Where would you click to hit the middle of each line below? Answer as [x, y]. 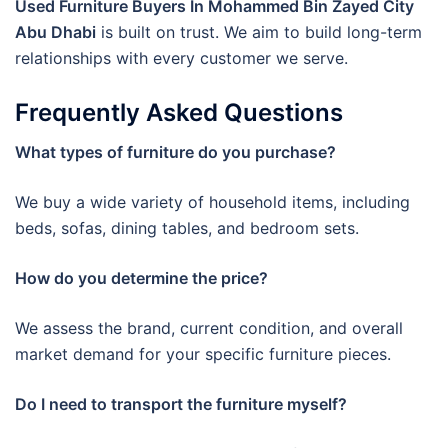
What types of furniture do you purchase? [175, 152]
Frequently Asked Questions [179, 113]
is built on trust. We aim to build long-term [259, 31]
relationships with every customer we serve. [181, 57]
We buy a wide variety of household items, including [212, 202]
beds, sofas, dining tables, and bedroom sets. [187, 228]
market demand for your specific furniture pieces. [203, 354]
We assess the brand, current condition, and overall [209, 328]
